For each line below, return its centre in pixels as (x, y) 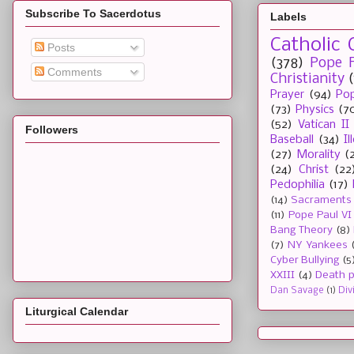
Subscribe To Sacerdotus (93, 14)
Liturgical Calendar (77, 312)
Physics (315, 110)
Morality (318, 155)
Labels (288, 17)
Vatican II (323, 125)
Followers (52, 129)
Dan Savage (297, 291)
